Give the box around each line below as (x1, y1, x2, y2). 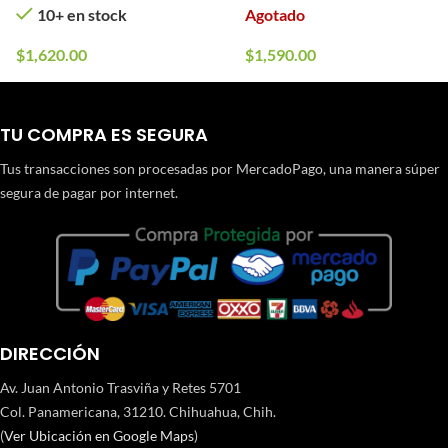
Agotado (244, 4, 305, 24)
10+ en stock (36, 4, 127, 24)
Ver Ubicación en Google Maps (4, 427, 194, 445)
